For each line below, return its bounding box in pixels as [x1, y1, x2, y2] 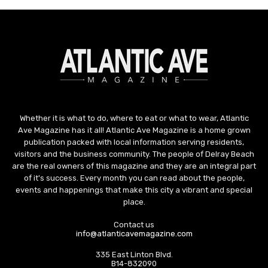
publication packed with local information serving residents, [24, 138, 244, 147]
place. [123, 197, 145, 207]
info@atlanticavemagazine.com [75, 229, 193, 239]
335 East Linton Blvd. [95, 250, 173, 260]
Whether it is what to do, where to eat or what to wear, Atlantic [19, 114, 249, 123]
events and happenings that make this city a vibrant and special [16, 185, 252, 195]
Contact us [114, 220, 154, 230]
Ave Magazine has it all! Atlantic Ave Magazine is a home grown [17, 126, 251, 135]
